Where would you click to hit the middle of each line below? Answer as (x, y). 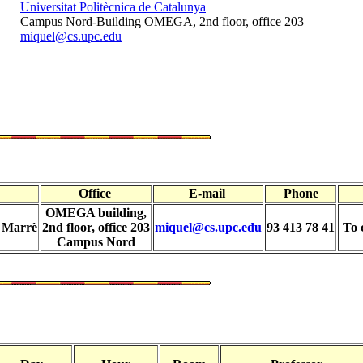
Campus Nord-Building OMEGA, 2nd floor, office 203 (162, 22)
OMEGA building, (96, 213)
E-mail (208, 194)
